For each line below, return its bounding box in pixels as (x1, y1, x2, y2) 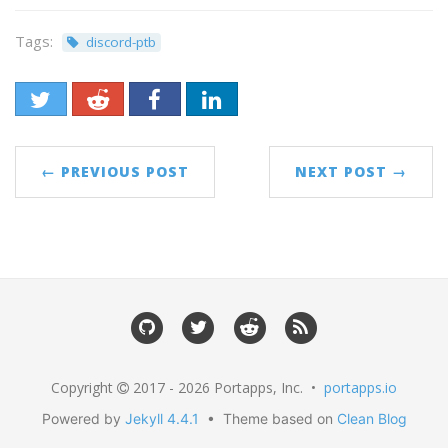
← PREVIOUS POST (41, 162, 189, 182)
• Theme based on (198, 409, 337, 427)
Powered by (41, 409, 125, 427)
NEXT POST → (295, 162, 407, 182)
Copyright (51, 377, 117, 397)
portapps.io (324, 377, 397, 397)
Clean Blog (336, 409, 407, 427)
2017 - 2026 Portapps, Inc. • (129, 377, 324, 397)
